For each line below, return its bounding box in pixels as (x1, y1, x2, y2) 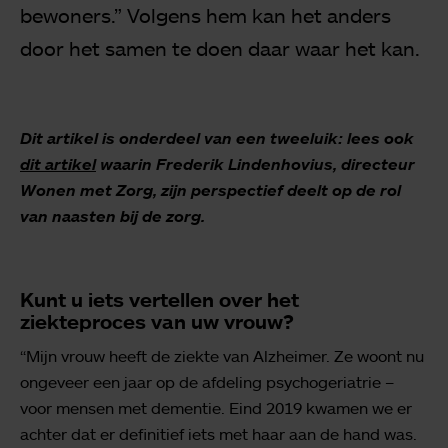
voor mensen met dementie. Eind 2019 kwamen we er (20, 397, 412, 418)
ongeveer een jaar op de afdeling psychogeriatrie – (20, 371, 394, 392)
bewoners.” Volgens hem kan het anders (20, 2, 391, 27)
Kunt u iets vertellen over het (20, 286, 299, 312)
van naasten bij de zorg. (20, 205, 209, 226)
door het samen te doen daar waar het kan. (20, 35, 420, 60)
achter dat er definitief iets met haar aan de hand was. (20, 423, 417, 444)
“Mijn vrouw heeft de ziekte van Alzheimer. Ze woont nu (20, 345, 424, 366)
